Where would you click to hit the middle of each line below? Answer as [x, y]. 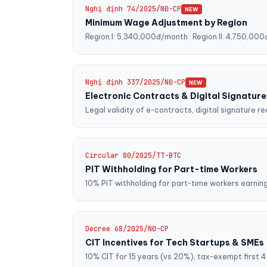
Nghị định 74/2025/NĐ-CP [133, 9]
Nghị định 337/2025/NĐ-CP [135, 82]
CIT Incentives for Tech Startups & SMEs [175, 243]
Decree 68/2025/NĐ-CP [127, 229]
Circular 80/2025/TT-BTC [133, 156]
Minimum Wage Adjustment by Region [166, 23]
